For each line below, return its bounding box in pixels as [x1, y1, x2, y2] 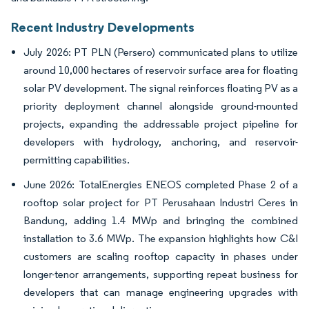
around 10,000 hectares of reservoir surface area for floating [23, 63, 298, 77]
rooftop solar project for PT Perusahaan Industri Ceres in [23, 196, 298, 210]
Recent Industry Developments [11, 19, 195, 36]
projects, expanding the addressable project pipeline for [23, 117, 298, 131]
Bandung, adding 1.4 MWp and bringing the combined [23, 214, 298, 228]
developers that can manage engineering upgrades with [23, 286, 298, 299]
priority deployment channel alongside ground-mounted [23, 99, 298, 113]
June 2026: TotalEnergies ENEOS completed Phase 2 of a [23, 178, 298, 192]
